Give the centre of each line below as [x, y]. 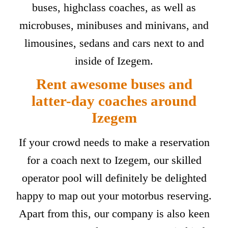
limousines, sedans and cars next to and [114, 43]
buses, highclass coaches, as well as [114, 8]
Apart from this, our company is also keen [114, 213]
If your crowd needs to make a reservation [114, 142]
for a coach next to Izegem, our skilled [114, 160]
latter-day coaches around [114, 101]
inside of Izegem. [114, 61]
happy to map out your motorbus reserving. [114, 195]
